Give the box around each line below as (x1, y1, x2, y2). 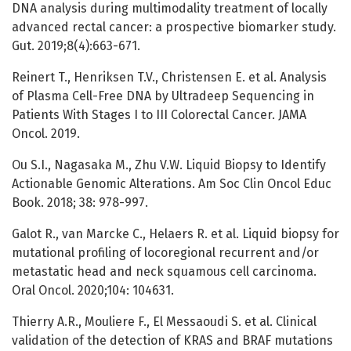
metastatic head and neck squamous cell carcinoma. (12, 264, 317, 280)
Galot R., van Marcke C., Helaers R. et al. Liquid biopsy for (12, 226, 339, 242)
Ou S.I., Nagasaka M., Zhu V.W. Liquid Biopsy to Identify (12, 157, 326, 173)
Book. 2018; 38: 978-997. (12, 195, 148, 211)
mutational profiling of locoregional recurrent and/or (12, 245, 319, 261)
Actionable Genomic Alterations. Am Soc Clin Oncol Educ (12, 176, 331, 192)
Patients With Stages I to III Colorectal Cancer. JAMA (12, 107, 306, 123)
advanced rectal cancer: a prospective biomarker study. (12, 20, 336, 35)
